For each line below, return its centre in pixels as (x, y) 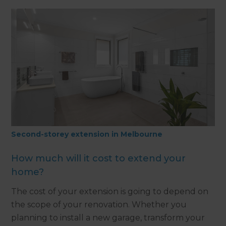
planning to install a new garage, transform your (108, 217)
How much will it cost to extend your (99, 158)
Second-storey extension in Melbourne (87, 134)
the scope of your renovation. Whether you (99, 204)
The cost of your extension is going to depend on (110, 191)
